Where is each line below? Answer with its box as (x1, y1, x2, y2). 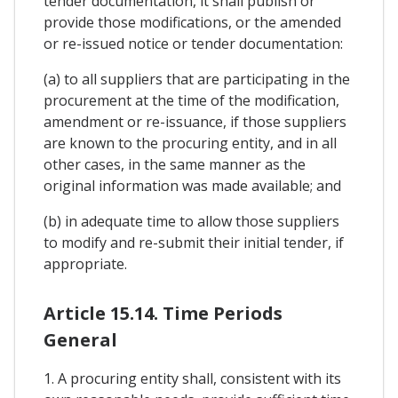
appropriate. (44, 253, 127, 274)
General (44, 327, 117, 352)
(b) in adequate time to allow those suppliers (44, 211, 339, 231)
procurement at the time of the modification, (44, 90, 339, 110)
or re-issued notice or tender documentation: (44, 33, 343, 53)
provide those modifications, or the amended (44, 12, 341, 32)
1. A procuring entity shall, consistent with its (44, 368, 341, 388)
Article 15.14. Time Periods (44, 300, 283, 325)
